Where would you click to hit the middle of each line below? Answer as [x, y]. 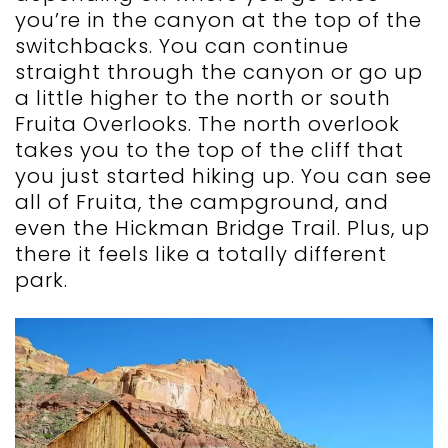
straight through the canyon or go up [219, 72]
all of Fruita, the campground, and [202, 202]
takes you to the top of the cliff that [209, 150]
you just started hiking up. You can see [223, 176]
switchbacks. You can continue [182, 46]
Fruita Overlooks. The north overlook [207, 124]
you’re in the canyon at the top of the [218, 20]
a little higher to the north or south [203, 98]
